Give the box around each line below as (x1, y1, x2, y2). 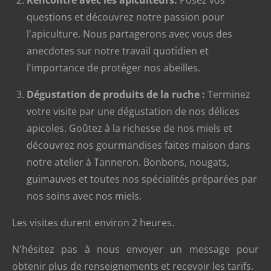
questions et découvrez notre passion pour (27, 10, 224, 24)
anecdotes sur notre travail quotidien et (27, 44, 209, 58)
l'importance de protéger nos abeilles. (27, 61, 200, 75)
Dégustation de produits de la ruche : (27, 88, 205, 102)
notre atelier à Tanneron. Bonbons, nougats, (27, 155, 229, 169)
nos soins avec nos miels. (27, 189, 142, 203)
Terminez (205, 88, 250, 102)
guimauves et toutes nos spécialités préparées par (27, 172, 257, 186)
